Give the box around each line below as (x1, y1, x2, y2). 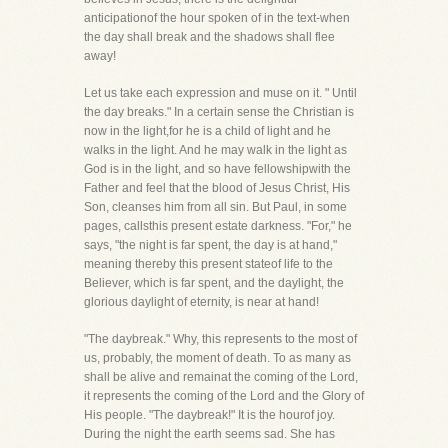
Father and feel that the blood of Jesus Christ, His (84, 181, 350, 195)
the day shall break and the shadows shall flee (84, 30, 335, 44)
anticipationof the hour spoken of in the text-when (84, 11, 350, 25)
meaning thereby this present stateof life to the (84, 257, 333, 271)
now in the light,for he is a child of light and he (84, 124, 331, 138)
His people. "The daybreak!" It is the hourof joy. (84, 408, 335, 422)
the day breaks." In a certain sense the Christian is (84, 105, 354, 119)
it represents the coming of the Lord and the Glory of (84, 389, 364, 403)
